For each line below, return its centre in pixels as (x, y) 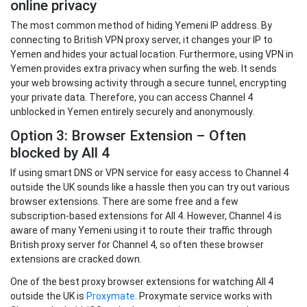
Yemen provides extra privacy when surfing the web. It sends (144, 69)
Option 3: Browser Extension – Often (128, 136)
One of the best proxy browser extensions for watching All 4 (142, 282)
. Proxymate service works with (204, 296)
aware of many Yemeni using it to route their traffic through (141, 231)
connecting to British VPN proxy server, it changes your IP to (142, 40)
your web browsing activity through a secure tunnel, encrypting (148, 83)
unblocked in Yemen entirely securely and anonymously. (132, 112)
